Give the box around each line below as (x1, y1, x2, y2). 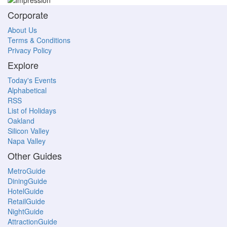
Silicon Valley (8, 126, 49, 136)
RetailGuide (8, 196, 45, 207)
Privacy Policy (8, 45, 52, 56)
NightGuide (8, 206, 44, 217)
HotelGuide (8, 186, 44, 197)
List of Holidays (8, 105, 56, 116)
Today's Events (8, 75, 56, 86)
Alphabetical (8, 85, 47, 96)
